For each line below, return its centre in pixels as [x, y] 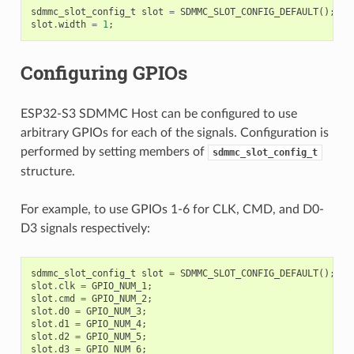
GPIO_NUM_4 [113, 324]
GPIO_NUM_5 [113, 336]
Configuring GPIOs [104, 72]
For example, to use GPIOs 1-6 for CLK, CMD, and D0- [172, 209]
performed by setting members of [114, 151]
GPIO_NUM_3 [113, 311]
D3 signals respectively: [85, 228]
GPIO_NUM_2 [119, 298]
